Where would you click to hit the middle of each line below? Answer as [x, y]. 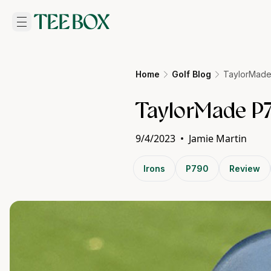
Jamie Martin [218, 139]
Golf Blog [191, 74]
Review [245, 168]
